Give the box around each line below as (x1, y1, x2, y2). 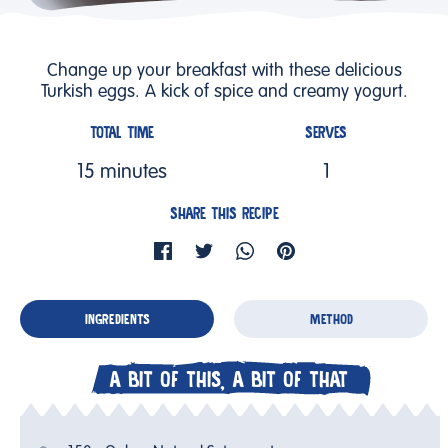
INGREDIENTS (84, 309, 150, 329)
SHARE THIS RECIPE (169, 202, 279, 225)
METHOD (309, 309, 353, 329)
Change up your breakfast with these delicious (46, 61, 402, 80)
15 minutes (77, 162, 167, 183)
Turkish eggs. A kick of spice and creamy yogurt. (40, 82, 408, 101)
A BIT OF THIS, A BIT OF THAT (108, 364, 348, 394)
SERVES (305, 121, 347, 144)
